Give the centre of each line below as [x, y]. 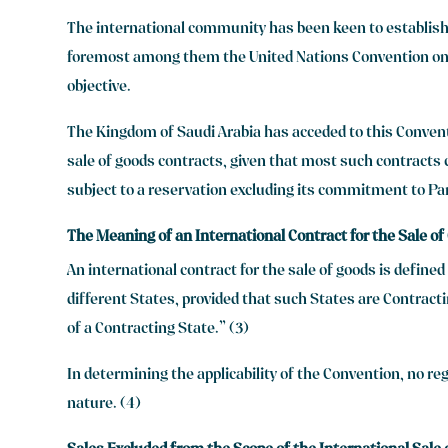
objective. [99, 88]
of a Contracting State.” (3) [158, 330]
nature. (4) [104, 405]
